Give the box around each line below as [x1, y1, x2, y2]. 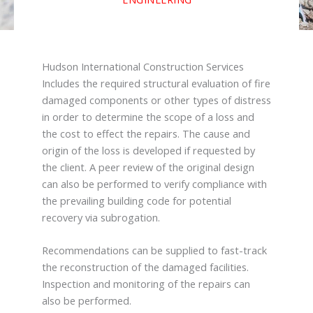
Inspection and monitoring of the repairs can [42, 276, 250, 291]
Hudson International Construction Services [42, 59, 244, 73]
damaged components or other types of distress [42, 92, 271, 107]
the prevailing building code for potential [42, 193, 231, 208]
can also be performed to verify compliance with [42, 176, 267, 191]
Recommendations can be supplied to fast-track [42, 242, 267, 257]
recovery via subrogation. [42, 210, 160, 224]
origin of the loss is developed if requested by [42, 143, 255, 157]
